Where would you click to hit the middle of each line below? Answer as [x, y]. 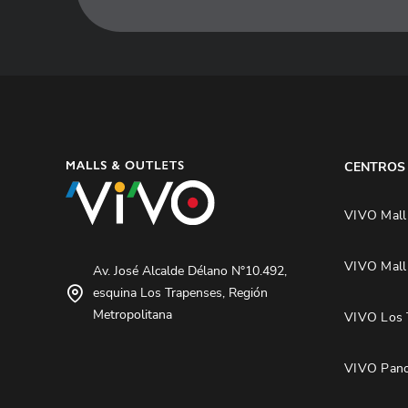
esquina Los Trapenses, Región [180, 292]
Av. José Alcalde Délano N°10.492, [190, 270]
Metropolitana [133, 314]
